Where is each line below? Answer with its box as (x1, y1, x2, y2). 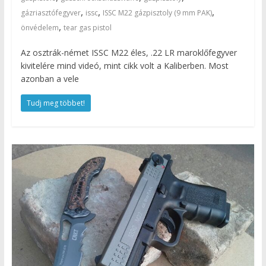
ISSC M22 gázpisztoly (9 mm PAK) (102, 7, 212, 18)
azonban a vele (20, 72, 79, 84)
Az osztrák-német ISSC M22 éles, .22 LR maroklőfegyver (20, 46, 237, 58)
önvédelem (20, 22, 59, 33)
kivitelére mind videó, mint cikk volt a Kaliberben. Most (20, 59, 229, 71)
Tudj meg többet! (26, 97, 85, 108)
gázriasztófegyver (20, 7, 81, 18)
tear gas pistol (63, 22, 112, 33)
